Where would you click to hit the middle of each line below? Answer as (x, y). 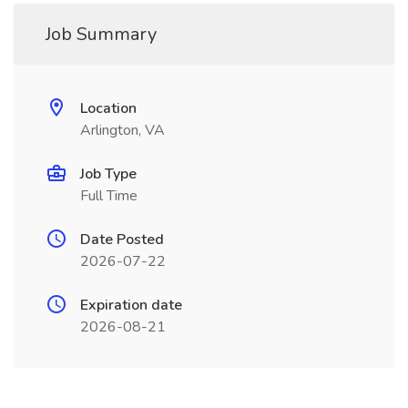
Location (108, 108)
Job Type (108, 174)
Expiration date (131, 305)
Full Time (109, 196)
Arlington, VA (122, 130)
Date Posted (122, 240)
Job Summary (101, 34)
